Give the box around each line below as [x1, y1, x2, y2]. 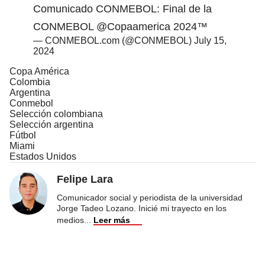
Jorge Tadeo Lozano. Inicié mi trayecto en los [57, 203, 227, 213]
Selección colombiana [9, 108, 103, 119]
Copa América [9, 66, 69, 76]
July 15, [194, 35, 227, 46]
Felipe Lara [57, 173, 113, 185]
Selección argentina [9, 119, 93, 130]
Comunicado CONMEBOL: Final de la [33, 2, 212, 15]
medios [57, 215, 84, 225]
